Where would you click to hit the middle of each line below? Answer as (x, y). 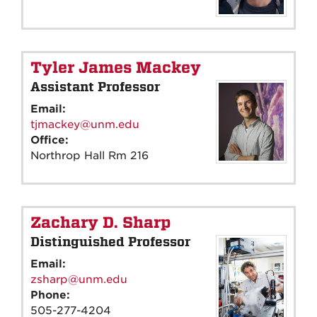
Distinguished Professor (110, 241)
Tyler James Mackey (116, 68)
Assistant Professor (95, 86)
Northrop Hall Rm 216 (90, 155)
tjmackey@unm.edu (85, 124)
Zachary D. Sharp (100, 223)
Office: (51, 140)
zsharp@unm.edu (79, 279)
